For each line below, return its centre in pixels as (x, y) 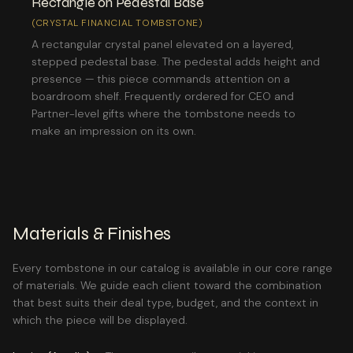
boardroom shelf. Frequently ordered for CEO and (163, 97)
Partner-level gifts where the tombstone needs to (163, 114)
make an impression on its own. (114, 131)
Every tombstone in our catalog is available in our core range (173, 268)
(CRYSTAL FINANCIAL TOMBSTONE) (117, 23)
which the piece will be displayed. (100, 320)
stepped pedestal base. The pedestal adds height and (176, 62)
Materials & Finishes (92, 234)
